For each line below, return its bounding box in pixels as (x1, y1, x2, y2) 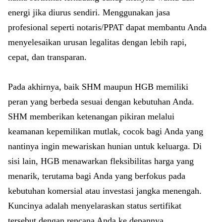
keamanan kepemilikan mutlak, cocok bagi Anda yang (8, 126, 203, 136)
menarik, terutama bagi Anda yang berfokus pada (8, 171, 185, 181)
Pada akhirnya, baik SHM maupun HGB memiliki (8, 82, 188, 92)
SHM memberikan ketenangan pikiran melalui (8, 111, 174, 121)
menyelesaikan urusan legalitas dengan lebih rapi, (8, 37, 187, 47)
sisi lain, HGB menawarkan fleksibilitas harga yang (8, 156, 194, 166)
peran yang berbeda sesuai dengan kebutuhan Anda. (8, 97, 194, 107)
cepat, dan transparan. (8, 52, 87, 62)
